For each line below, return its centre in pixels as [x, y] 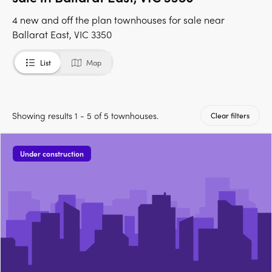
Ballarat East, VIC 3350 [62, 35]
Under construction [52, 154]
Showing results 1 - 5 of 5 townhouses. [85, 116]
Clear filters [230, 116]
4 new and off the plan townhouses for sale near [118, 20]
